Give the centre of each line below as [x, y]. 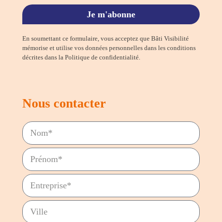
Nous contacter [64, 103]
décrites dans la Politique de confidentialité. [81, 57]
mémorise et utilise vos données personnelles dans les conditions [109, 48]
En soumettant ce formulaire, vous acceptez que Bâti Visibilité [105, 39]
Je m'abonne [111, 14]
